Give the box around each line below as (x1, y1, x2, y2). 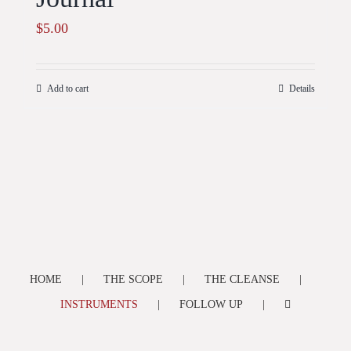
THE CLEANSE (204, 273, 280, 285)
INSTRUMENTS (60, 299, 138, 310)
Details (289, 83, 315, 94)
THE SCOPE (103, 273, 163, 285)
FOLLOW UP (179, 299, 243, 310)
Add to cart (47, 83, 89, 94)
